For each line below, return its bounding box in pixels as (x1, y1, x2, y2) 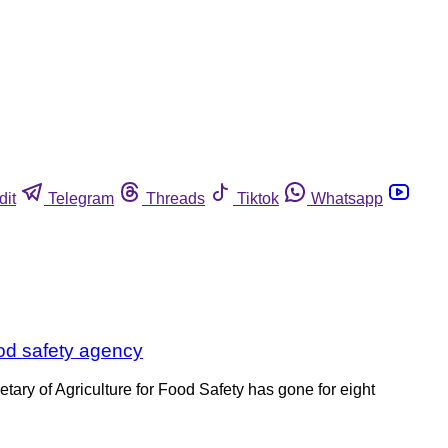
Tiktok (237, 189, 279, 207)
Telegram (48, 189, 114, 207)
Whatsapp (311, 189, 383, 207)
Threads (146, 189, 205, 207)
